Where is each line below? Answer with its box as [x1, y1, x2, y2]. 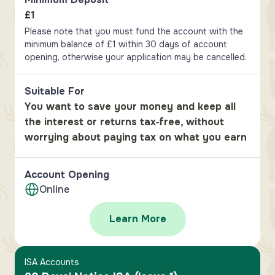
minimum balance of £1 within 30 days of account [25, 39, 227, 50]
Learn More [109, 212, 166, 225]
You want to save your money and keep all [25, 100, 236, 113]
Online [39, 183, 69, 196]
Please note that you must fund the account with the [25, 26, 243, 37]
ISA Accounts [25, 257, 79, 268]
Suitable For [25, 85, 85, 98]
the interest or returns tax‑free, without [25, 115, 224, 128]
